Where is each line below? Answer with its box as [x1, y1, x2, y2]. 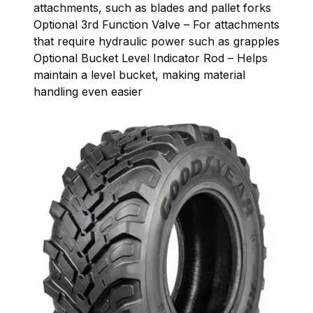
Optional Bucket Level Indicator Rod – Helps [34, 50, 268, 65]
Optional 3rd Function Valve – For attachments [34, 17, 279, 31]
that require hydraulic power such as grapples [34, 34, 279, 48]
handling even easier [34, 84, 143, 99]
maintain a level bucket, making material [34, 67, 245, 82]
